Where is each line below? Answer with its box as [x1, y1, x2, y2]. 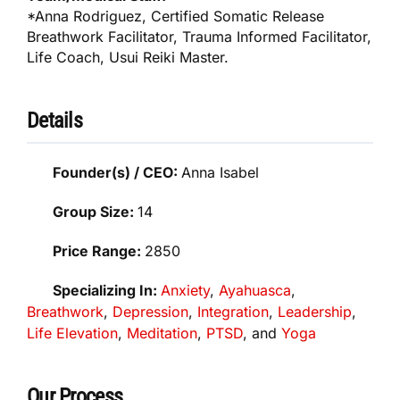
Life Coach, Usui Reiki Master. [27, 47, 229, 66]
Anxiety [161, 280, 211, 299]
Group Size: [53, 202, 138, 221]
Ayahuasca [219, 280, 292, 299]
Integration [197, 302, 269, 321]
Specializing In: [53, 280, 162, 299]
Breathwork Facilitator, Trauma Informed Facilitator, [27, 27, 371, 46]
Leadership [278, 302, 352, 321]
